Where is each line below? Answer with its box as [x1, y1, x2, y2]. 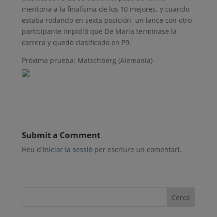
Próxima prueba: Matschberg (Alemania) [21, 56, 153, 65]
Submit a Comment [21, 129, 100, 140]
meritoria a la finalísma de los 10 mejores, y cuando [21, 4, 189, 14]
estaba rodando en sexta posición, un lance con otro [21, 15, 192, 25]
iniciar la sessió [42, 145, 93, 154]
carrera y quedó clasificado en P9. [21, 38, 131, 47]
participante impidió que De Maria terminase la [21, 27, 177, 36]
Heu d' [21, 145, 43, 154]
